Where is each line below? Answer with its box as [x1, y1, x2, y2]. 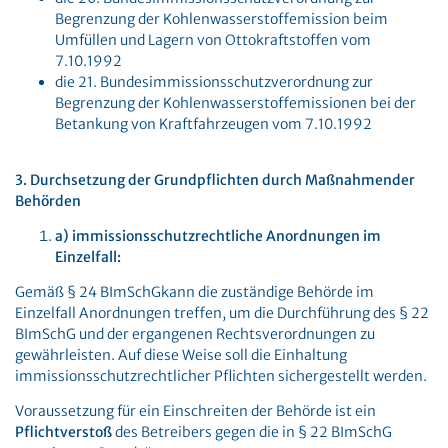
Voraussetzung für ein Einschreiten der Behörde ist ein [15, 402, 376, 420]
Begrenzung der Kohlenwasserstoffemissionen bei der [55, 94, 416, 112]
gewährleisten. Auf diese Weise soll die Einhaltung [15, 346, 347, 364]
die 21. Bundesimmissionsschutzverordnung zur [55, 73, 373, 91]
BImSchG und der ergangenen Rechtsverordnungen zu [15, 325, 375, 343]
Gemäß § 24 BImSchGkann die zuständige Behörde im [15, 283, 374, 301]
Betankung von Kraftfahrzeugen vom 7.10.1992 [55, 115, 372, 133]
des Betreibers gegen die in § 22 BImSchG [115, 423, 392, 441]
